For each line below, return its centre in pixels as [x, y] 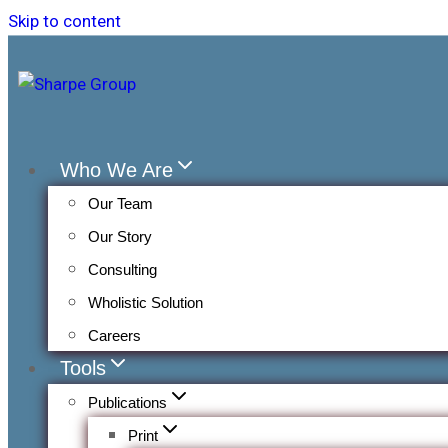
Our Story [120, 236]
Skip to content [64, 21]
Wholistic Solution [145, 302]
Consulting [122, 269]
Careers [114, 335]
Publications [127, 402]
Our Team [120, 203]
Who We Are [116, 170]
